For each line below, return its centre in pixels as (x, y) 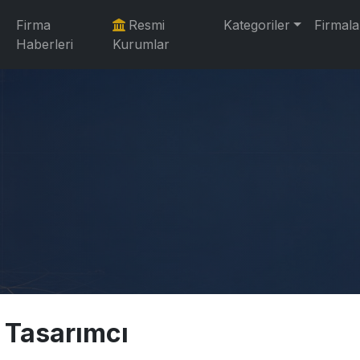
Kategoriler (257, 25)
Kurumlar (141, 44)
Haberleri (45, 44)
